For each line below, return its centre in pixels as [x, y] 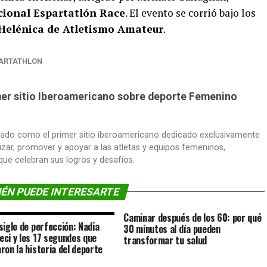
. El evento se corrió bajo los [190, 13]
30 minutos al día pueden [172, 229]
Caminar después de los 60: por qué [193, 217]
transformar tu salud [165, 240]
